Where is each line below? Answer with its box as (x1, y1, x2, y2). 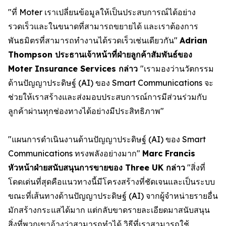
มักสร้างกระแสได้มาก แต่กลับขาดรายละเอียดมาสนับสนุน (8, 204, 210, 215)
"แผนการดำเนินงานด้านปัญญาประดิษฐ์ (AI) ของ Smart (8, 134, 206, 144)
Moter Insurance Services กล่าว (8, 63, 140, 74)
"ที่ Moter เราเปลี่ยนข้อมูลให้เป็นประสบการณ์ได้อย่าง (8, 7, 196, 17)
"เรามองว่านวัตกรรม (140, 63, 214, 74)
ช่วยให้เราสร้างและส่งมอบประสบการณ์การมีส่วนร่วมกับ (8, 91, 207, 102)
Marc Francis (142, 148, 195, 158)
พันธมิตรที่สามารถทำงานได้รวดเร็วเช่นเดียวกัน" (8, 35, 180, 45)
